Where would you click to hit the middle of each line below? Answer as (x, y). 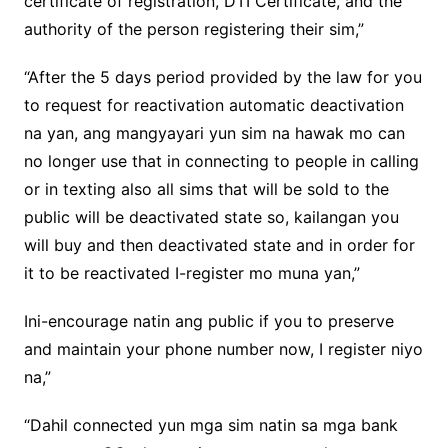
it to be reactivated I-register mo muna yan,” (191, 273)
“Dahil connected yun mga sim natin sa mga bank (210, 425)
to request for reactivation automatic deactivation (213, 105)
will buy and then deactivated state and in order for (219, 245)
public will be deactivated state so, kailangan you (211, 217)
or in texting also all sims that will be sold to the (206, 189)
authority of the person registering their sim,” (193, 29)
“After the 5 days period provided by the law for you (222, 77)
